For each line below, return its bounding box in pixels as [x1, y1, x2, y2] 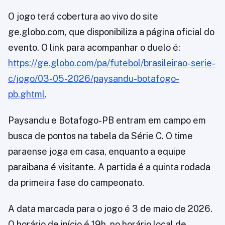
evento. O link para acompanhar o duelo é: [8, 42, 180, 53]
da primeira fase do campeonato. [8, 177, 144, 188]
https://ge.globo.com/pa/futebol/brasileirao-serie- [8, 58, 215, 68]
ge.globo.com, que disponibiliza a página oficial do [8, 27, 214, 37]
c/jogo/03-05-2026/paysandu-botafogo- [8, 73, 179, 84]
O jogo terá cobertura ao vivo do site [8, 11, 158, 22]
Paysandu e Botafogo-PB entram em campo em [8, 115, 206, 126]
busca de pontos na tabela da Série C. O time [8, 131, 193, 141]
